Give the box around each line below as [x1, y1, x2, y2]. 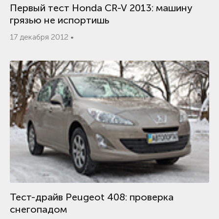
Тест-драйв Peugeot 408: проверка [10, 191, 174, 203]
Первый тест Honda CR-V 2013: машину [10, 2, 193, 14]
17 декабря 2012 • [10, 32, 74, 42]
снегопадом [10, 203, 67, 215]
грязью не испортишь [10, 14, 109, 26]
